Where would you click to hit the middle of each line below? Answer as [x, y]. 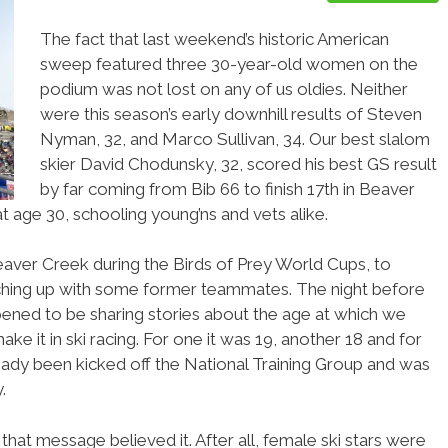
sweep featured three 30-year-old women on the [228, 63]
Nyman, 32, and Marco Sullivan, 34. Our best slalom [234, 138]
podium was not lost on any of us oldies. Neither [223, 88]
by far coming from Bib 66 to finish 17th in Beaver [227, 188]
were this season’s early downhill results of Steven [230, 113]
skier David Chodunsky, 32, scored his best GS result [238, 163]
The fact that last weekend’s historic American [214, 38]
